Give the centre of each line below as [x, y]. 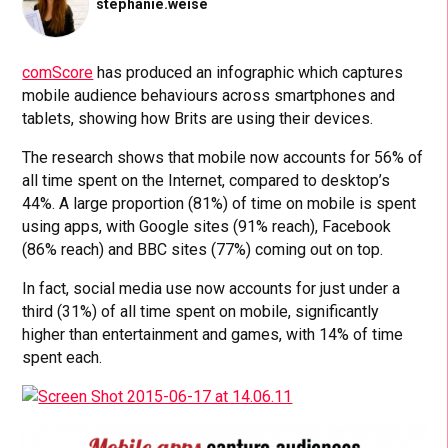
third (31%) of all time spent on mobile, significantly [201, 311]
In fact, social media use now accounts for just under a [211, 288]
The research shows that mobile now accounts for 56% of [223, 157]
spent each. [62, 357]
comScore [58, 72]
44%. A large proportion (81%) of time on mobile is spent [219, 203]
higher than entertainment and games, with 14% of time [213, 334]
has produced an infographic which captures [248, 72]
